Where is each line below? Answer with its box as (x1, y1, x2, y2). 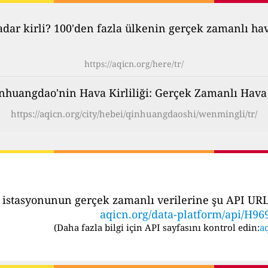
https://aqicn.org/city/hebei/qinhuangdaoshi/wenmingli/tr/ (11, 108, 257, 120)
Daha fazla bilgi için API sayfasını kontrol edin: (56, 221, 260, 233)
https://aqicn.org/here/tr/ (84, 58, 184, 70)
